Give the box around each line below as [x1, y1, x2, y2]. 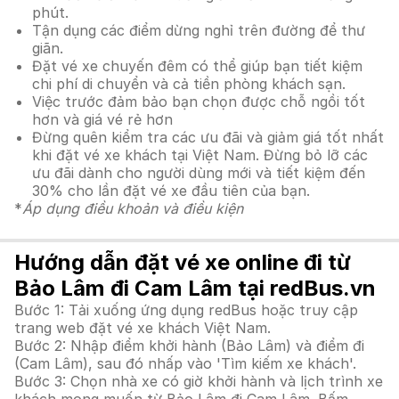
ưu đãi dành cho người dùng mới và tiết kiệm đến [32, 164, 365, 182]
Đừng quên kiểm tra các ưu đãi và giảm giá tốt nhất [32, 128, 384, 146]
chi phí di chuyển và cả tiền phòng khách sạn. [32, 75, 346, 93]
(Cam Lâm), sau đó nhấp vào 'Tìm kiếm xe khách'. [14, 354, 356, 372]
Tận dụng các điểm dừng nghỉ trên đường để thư [32, 21, 365, 39]
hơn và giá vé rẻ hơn [32, 110, 173, 128]
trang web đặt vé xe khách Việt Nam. [14, 319, 271, 337]
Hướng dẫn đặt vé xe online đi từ [14, 249, 351, 275]
